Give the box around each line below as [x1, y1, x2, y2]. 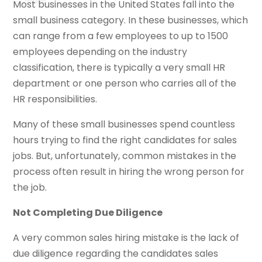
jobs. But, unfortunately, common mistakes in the [13, 149, 237, 163]
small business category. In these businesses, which [13, 13, 249, 27]
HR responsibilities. [13, 92, 98, 106]
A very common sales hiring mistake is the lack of [13, 230, 240, 244]
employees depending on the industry [13, 44, 188, 58]
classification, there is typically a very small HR [13, 60, 226, 74]
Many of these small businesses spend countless [13, 117, 236, 131]
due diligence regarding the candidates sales [13, 246, 219, 260]
